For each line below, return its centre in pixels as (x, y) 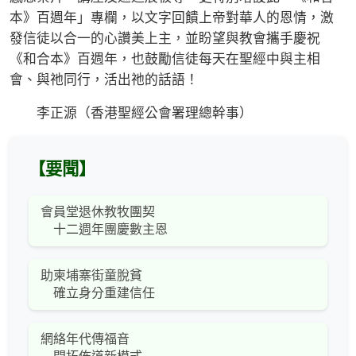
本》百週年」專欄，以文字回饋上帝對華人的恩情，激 (172, 17)
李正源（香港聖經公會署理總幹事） (131, 113)
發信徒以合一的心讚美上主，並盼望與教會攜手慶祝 (165, 38)
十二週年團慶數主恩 (104, 229)
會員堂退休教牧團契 (98, 211)
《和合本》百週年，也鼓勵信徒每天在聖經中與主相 (165, 59)
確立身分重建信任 (98, 292)
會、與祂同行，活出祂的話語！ (104, 79)
